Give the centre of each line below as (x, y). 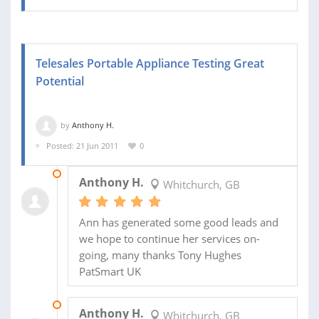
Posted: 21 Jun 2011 (82, 145)
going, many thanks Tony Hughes (160, 255)
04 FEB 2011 (89, 174)
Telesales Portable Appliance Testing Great (150, 63)
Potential (60, 81)
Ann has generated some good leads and (178, 223)
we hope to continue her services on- (169, 239)
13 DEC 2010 (90, 305)
